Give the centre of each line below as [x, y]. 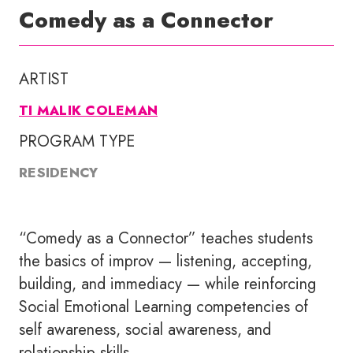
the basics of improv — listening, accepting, [165, 261]
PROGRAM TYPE [77, 141]
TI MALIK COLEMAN [88, 110]
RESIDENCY [59, 172]
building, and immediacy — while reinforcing [167, 284]
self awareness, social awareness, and [145, 329]
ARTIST [44, 79]
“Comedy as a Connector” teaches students [166, 238]
